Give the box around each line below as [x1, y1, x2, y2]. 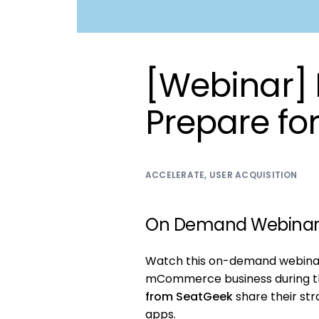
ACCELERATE [145, 169, 205, 182]
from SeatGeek [145, 288, 233, 305]
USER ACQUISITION [209, 169, 298, 182]
